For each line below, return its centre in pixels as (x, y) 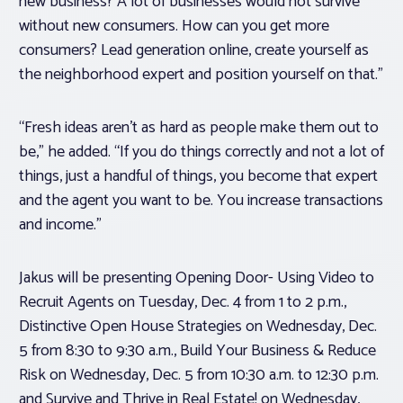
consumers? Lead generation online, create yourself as (194, 51)
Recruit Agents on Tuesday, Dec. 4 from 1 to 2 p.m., (183, 303)
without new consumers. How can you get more (174, 27)
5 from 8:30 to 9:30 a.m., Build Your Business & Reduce (197, 351)
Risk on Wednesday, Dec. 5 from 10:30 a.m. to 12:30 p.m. (199, 376)
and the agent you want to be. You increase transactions (201, 201)
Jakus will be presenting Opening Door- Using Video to (197, 278)
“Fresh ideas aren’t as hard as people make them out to (199, 128)
